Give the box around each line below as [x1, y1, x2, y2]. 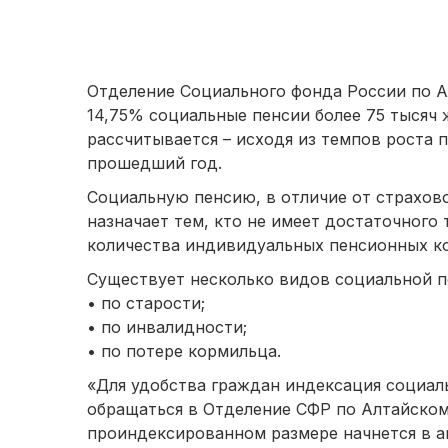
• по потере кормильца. [87, 341, 281, 362]
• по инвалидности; [87, 317, 247, 338]
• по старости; [87, 293, 205, 314]
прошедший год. [87, 153, 222, 174]
